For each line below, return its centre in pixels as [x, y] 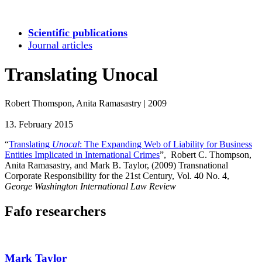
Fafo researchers [55, 211]
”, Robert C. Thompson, [206, 154]
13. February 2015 [39, 124]
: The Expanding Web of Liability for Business [166, 144]
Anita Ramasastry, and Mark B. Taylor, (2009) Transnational [116, 165]
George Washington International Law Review [90, 186]
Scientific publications [78, 33]
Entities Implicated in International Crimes [82, 154]
